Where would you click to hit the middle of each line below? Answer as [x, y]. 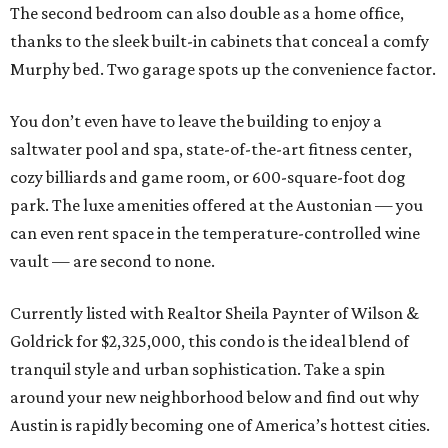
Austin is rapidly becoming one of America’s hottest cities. [220, 425]
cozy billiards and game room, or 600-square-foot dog [208, 177]
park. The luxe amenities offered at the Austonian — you [216, 205]
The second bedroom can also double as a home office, [207, 13]
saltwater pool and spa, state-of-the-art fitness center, [211, 149]
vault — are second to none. [112, 261]
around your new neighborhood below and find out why [214, 397]
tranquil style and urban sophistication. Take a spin [197, 369]
